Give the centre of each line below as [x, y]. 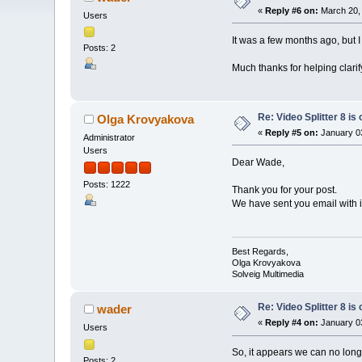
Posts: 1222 [107, 185]
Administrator [109, 137]
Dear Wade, [258, 162]
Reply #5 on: [292, 133]
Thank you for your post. [284, 189]
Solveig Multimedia [267, 274]
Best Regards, [260, 252]
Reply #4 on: [292, 323]
